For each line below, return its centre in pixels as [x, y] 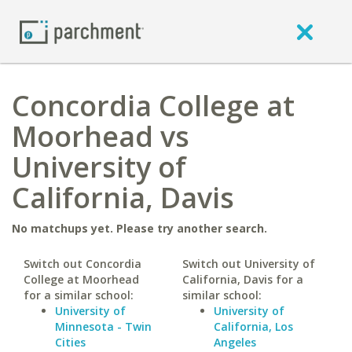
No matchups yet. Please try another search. [139, 228]
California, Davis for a [242, 279]
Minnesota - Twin [103, 326]
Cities [70, 342]
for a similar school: [79, 295]
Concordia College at [153, 106]
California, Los [253, 326]
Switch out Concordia [82, 264]
